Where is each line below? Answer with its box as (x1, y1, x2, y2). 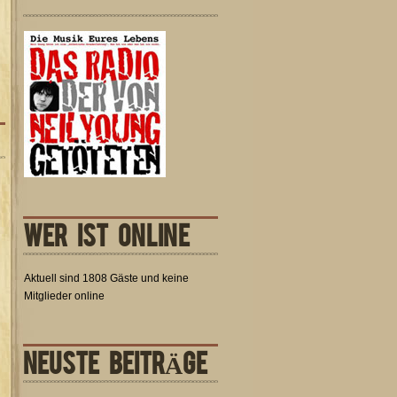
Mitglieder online (24, 290, 105, 302)
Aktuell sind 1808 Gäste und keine (24, 272, 189, 284)
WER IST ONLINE (23, 217, 190, 250)
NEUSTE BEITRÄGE (23, 345, 207, 378)
